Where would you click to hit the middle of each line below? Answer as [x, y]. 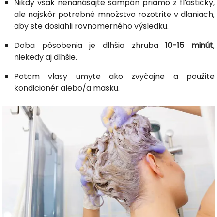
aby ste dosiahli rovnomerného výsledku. [91, 26]
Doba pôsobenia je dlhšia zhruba [90, 45]
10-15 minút [189, 45]
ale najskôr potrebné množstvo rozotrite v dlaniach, [114, 14]
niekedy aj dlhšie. [46, 57]
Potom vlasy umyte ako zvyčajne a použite [114, 76]
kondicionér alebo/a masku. [67, 88]
